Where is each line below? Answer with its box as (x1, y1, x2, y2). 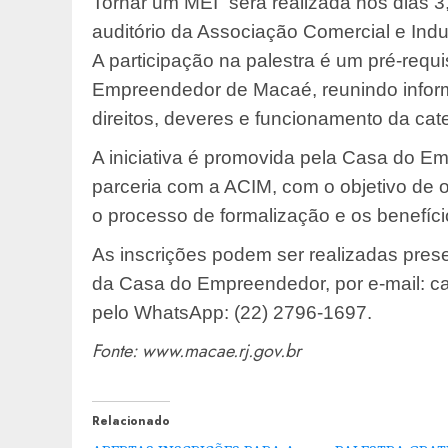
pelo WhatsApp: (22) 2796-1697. (92, 302, 372, 324)
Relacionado (92, 412, 170, 431)
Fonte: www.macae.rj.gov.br (92, 338, 301, 365)
